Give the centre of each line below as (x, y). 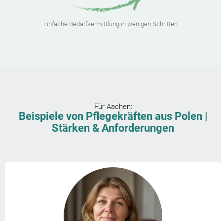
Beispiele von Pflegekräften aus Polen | (113, 116)
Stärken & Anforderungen (113, 128)
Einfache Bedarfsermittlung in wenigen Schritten (110, 24)
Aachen (118, 107)
